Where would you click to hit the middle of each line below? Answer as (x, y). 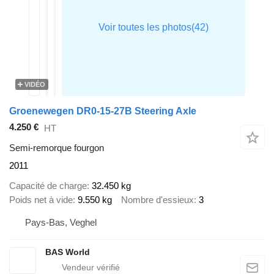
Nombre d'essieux (157, 199)
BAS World (68, 252)
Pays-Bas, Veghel (61, 223)
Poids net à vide (41, 199)
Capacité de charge (48, 185)
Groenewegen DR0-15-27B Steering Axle (103, 111)
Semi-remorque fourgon (57, 148)
